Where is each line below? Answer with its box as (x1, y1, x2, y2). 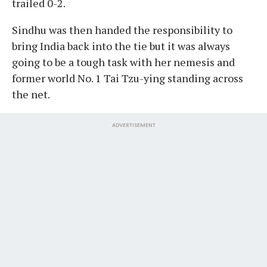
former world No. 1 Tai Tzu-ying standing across (12, 70, 243, 85)
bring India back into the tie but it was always (12, 38, 230, 53)
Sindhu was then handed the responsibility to (12, 22, 232, 37)
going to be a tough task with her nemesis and (12, 54, 235, 69)
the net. (12, 86, 50, 101)
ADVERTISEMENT (111, 121, 156, 129)
